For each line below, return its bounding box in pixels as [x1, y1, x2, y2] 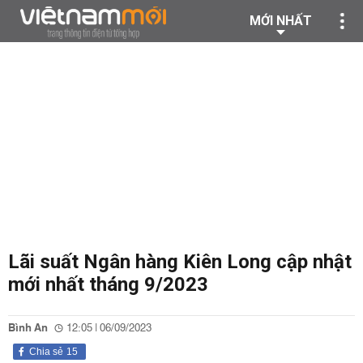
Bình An [8, 318, 48, 338]
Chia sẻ [29, 346, 63, 357]
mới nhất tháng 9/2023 [8, 273, 208, 296]
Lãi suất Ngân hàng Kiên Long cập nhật [8, 250, 352, 273]
